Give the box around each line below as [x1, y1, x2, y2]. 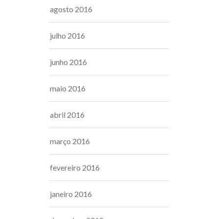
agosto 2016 [50, 4, 92, 14]
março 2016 [50, 136, 90, 146]
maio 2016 [50, 84, 86, 93]
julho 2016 [50, 31, 85, 40]
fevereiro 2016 [50, 163, 100, 172]
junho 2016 [50, 57, 87, 66]
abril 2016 [50, 110, 85, 119]
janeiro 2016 [50, 189, 92, 198]
